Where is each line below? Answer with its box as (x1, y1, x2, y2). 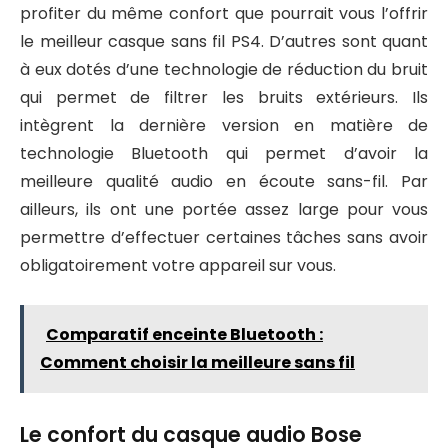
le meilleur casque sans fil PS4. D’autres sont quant (20, 29, 428, 53)
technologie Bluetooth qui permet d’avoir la (20, 141, 428, 165)
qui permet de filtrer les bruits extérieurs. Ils (20, 85, 428, 109)
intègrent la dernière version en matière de (20, 113, 428, 137)
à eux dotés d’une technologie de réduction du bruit (20, 57, 428, 81)
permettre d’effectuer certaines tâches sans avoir (20, 225, 428, 249)
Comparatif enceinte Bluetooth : (46, 322, 323, 346)
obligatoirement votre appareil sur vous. (20, 253, 336, 277)
